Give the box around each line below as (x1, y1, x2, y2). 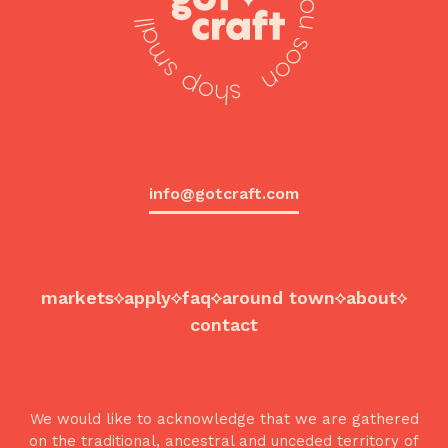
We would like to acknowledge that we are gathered (29, 410, 419, 428)
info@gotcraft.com (149, 184, 299, 204)
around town (221, 287, 335, 308)
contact (190, 314, 258, 335)
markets (40, 287, 114, 308)
